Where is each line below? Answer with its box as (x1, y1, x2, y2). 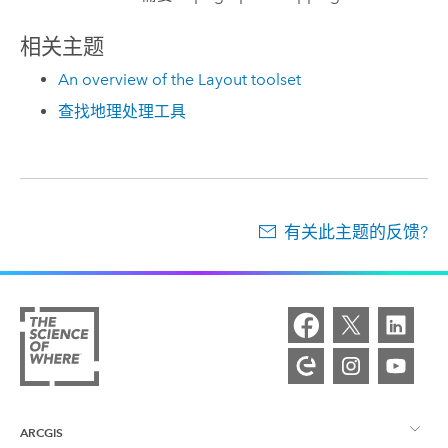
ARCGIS (20, 424, 63, 440)
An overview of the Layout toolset (58, 69, 302, 89)
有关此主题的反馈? (284, 221, 429, 242)
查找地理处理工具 (58, 102, 187, 122)
